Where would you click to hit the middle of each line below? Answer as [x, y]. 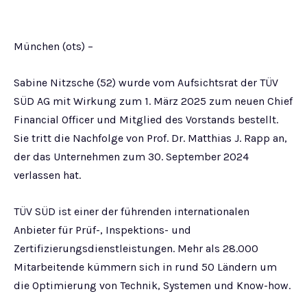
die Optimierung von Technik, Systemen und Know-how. [152, 285]
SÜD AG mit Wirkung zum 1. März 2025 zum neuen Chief [153, 101]
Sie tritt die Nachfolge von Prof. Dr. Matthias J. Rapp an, [150, 138]
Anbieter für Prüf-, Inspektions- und [102, 230]
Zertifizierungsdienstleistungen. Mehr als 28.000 [136, 248]
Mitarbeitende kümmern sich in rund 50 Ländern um [145, 267]
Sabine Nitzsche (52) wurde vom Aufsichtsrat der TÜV [146, 83]
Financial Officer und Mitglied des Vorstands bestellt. [146, 120]
